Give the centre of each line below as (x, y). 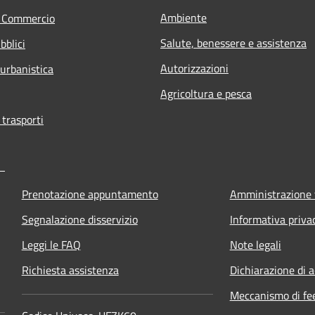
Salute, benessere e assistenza (233, 43)
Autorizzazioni (194, 69)
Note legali (255, 245)
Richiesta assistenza (70, 270)
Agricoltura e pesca (206, 94)
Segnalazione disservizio (79, 220)
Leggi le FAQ (51, 245)
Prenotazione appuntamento (90, 194)
